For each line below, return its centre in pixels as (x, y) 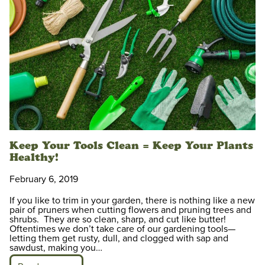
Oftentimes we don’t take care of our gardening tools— (122, 229)
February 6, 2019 (44, 180)
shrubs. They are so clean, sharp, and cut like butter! (118, 220)
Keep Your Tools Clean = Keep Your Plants (131, 146)
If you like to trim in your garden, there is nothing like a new (132, 201)
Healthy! (34, 158)
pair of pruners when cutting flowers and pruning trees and (130, 210)
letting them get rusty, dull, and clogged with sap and (119, 239)
